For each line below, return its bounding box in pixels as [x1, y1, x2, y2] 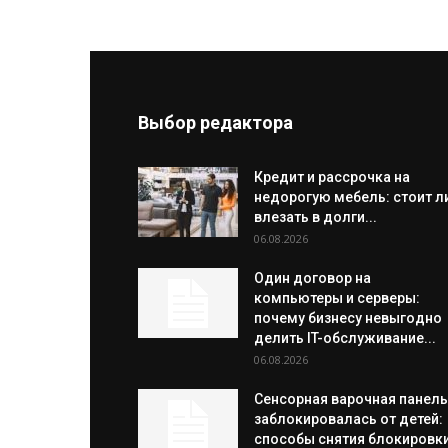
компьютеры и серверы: [254, 290, 420, 306]
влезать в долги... [254, 209, 377, 225]
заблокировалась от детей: [254, 411, 443, 427]
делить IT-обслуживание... [254, 330, 436, 346]
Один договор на [254, 270, 371, 286]
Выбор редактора [138, 112, 293, 133]
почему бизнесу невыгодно [254, 310, 442, 326]
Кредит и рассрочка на [254, 169, 410, 185]
